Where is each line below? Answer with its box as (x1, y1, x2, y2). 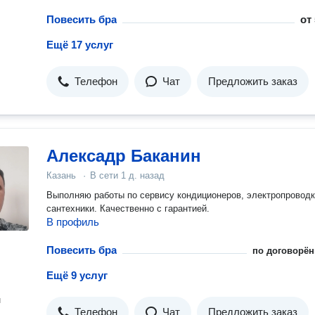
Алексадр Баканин (46, 146, 201, 165)
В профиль (46, 216, 99, 228)
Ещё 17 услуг (46, 39, 113, 51)
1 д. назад (121, 170, 165, 181)
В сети (90, 170, 121, 181)
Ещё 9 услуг (46, 269, 108, 281)
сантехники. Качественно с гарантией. (46, 203, 210, 214)
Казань (46, 170, 76, 181)
